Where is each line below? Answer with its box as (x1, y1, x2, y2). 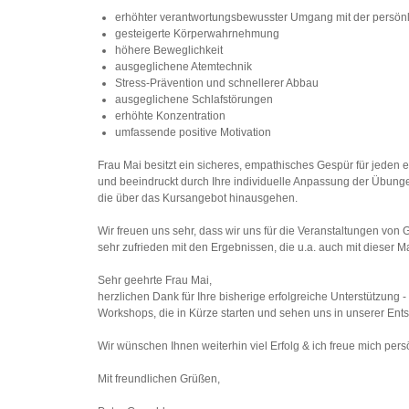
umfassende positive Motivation (115, 126, 272, 139)
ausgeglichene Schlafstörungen (115, 93, 274, 106)
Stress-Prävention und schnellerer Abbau (115, 77, 320, 89)
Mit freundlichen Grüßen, (98, 372, 220, 385)
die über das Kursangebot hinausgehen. (98, 192, 298, 204)
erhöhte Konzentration (115, 110, 226, 122)
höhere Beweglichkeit (115, 44, 224, 57)
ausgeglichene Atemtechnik (115, 60, 253, 73)
